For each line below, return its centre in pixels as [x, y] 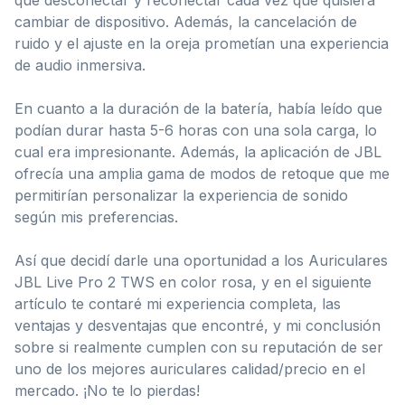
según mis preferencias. [96, 217]
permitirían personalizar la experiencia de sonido [181, 195]
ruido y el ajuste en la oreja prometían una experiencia [202, 43]
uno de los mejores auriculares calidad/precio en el [190, 368]
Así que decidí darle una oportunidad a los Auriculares [201, 260]
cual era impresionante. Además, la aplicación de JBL [198, 151]
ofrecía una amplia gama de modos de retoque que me [202, 173]
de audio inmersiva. [80, 65]
